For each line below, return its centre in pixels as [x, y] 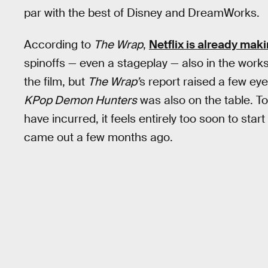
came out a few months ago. [98, 137]
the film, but [56, 81]
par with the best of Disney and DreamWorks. [142, 13]
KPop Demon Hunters [80, 100]
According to [59, 44]
